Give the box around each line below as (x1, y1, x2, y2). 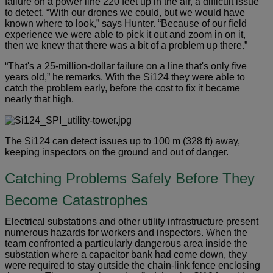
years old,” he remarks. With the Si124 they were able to (5, 72, 245, 83)
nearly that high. (5, 94, 74, 105)
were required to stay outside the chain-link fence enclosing (5, 260, 260, 271)
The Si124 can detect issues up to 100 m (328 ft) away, (5, 136, 240, 147)
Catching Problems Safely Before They (5, 170, 255, 187)
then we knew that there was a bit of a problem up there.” (5, 40, 247, 51)
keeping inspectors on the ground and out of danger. (5, 147, 231, 158)
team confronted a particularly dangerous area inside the (5, 238, 247, 249)
